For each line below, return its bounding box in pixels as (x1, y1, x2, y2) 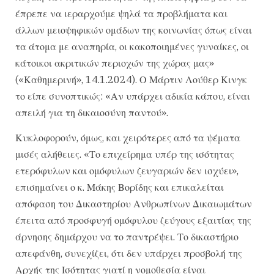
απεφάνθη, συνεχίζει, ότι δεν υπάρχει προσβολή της (15, 247, 242, 260)
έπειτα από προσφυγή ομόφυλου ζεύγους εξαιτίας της (15, 214, 251, 227)
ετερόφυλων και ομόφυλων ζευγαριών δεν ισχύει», (15, 165, 239, 177)
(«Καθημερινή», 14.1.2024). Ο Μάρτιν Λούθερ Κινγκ (15, 73, 247, 86)
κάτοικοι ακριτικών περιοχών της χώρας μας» (15, 56, 214, 69)
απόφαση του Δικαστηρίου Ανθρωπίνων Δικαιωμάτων (15, 198, 252, 210)
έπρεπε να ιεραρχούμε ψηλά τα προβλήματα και (15, 7, 228, 20)
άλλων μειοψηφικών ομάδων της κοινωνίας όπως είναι (15, 23, 252, 36)
